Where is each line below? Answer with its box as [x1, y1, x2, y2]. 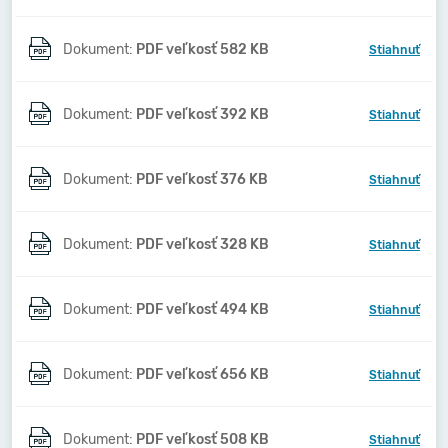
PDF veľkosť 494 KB [136, 300, 269, 318]
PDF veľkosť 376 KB [136, 170, 268, 188]
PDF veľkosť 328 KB [136, 235, 269, 253]
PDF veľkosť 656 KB [136, 365, 269, 383]
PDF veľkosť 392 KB [136, 105, 269, 123]
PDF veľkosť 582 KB [136, 40, 269, 58]
